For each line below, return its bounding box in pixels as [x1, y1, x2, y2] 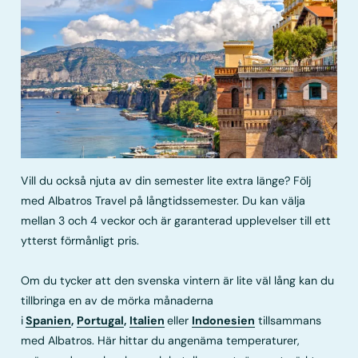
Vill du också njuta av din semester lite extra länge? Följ [21, 173, 312, 189]
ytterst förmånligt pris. [21, 233, 140, 249]
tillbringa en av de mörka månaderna [21, 293, 214, 308]
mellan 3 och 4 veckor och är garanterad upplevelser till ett [21, 213, 332, 229]
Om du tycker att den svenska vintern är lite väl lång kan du [21, 273, 335, 288]
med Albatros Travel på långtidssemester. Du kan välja [21, 193, 306, 209]
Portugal [77, 313, 125, 328]
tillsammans [255, 313, 322, 328]
